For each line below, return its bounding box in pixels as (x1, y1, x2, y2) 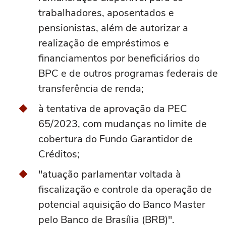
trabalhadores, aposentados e (38, 6, 174, 20)
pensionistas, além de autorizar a (38, 21, 188, 35)
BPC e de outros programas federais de (38, 67, 218, 81)
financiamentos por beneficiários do (38, 51, 200, 66)
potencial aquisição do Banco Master (38, 198, 205, 212)
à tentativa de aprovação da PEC (38, 102, 187, 116)
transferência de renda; (38, 82, 144, 96)
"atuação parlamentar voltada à (38, 167, 181, 182)
